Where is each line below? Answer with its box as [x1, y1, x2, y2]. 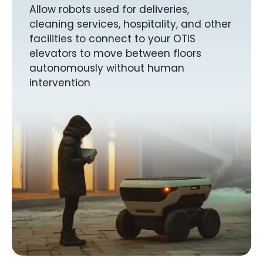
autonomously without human [29, 60, 184, 75]
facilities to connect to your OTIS [29, 31, 195, 46]
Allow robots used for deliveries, [29, 2, 189, 16]
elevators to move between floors [29, 46, 201, 60]
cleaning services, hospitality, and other [29, 16, 231, 31]
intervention [29, 75, 90, 90]
